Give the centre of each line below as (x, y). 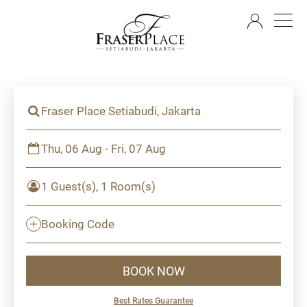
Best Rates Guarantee (153, 300)
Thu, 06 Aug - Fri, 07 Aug (103, 148)
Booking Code (78, 224)
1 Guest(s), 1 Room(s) (98, 186)
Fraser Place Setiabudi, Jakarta (121, 111)
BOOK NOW (153, 270)
